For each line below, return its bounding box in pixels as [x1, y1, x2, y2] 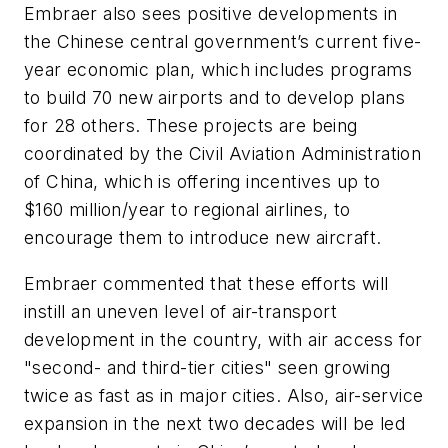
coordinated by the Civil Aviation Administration [24, 143, 422, 165]
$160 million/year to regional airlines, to [24, 199, 351, 221]
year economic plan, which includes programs [24, 59, 413, 81]
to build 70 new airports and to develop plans [24, 87, 405, 109]
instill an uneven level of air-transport [24, 300, 337, 322]
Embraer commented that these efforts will [24, 272, 389, 294]
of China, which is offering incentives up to [24, 171, 381, 193]
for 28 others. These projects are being [24, 115, 358, 137]
